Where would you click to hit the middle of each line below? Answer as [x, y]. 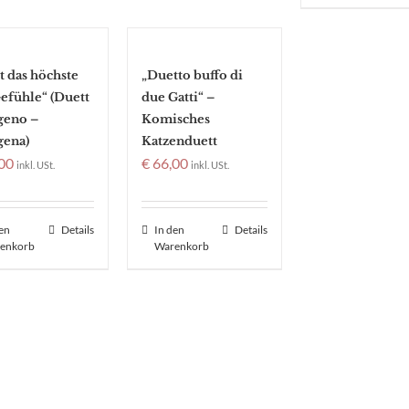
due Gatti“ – [178, 97]
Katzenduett [179, 141]
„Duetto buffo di [192, 75]
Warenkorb [181, 246]
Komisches [175, 119]
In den [169, 230]
